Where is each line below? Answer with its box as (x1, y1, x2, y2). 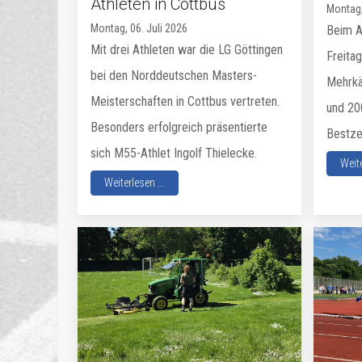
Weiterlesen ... (104, 176, 165, 189)
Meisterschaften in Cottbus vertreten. (90, 94, 280, 109)
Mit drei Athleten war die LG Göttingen (90, 42, 283, 57)
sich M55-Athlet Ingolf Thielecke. (90, 145, 257, 161)
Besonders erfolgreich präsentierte (90, 120, 267, 135)
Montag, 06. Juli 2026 (90, 22, 187, 35)
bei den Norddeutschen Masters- (90, 68, 257, 83)
